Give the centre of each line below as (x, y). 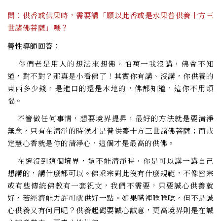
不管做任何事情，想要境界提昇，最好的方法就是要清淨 (110, 118)
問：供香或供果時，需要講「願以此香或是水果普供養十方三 (110, 15)
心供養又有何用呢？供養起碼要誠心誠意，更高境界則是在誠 (110, 210)
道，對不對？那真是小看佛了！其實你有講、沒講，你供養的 (110, 75)
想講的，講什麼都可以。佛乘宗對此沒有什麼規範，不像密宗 (110, 173)
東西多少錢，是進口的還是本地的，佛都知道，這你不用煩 (110, 88)
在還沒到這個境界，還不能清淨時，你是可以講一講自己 (110, 160)
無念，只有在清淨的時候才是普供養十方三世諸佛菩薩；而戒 (110, 130)
